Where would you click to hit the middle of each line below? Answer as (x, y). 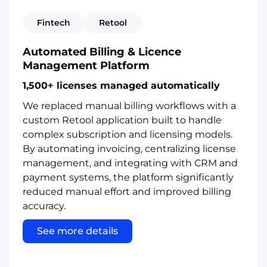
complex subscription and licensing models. (128, 134)
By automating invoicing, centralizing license (129, 148)
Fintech (54, 22)
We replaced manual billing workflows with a (129, 105)
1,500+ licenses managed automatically (121, 85)
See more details (77, 231)
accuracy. (44, 206)
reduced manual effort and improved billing (127, 191)
